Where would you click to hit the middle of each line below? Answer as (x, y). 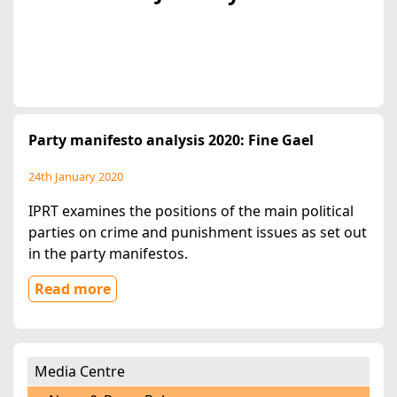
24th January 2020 (76, 177)
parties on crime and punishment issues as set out (198, 233)
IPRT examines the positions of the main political (191, 211)
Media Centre (80, 372)
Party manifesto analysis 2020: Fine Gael (171, 140)
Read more (73, 289)
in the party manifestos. (108, 254)
